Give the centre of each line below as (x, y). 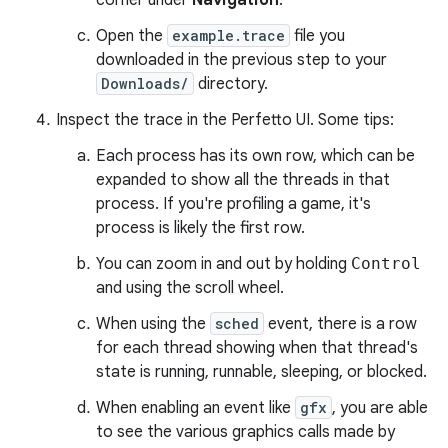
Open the (131, 36)
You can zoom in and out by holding (223, 264)
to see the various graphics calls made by (245, 432)
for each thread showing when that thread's (257, 348)
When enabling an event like (195, 408)
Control (386, 263)
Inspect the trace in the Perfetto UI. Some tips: (225, 120)
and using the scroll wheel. (190, 288)
